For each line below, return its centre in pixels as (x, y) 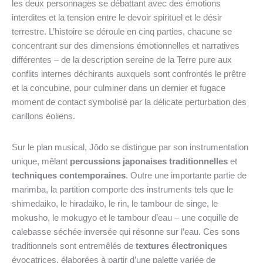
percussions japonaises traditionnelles (149, 161)
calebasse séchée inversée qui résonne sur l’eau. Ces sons (126, 232)
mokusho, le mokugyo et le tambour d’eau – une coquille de (125, 218)
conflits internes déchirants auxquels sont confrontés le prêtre (129, 74)
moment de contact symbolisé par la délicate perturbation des (129, 102)
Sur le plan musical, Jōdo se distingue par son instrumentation (130, 147)
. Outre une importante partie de (186, 175)
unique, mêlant (41, 161)
